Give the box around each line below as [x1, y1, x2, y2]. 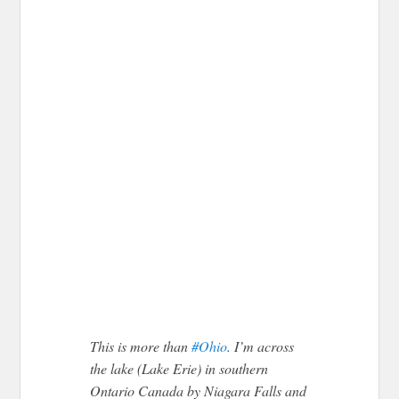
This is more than [90, 337, 192, 356]
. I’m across [227, 337, 295, 356]
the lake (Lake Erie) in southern [90, 359, 269, 379]
